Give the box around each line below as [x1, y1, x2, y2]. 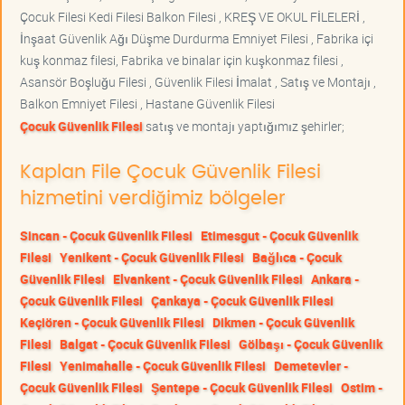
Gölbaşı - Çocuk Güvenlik [239, 335, 382, 353]
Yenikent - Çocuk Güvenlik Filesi [60, 249, 244, 267]
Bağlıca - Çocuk [252, 249, 342, 267]
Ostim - [341, 379, 382, 397]
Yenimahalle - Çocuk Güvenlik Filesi [60, 357, 266, 375]
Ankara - [311, 270, 359, 288]
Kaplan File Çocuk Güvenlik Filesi [20, 163, 321, 183]
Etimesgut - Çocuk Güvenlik [201, 227, 358, 245]
